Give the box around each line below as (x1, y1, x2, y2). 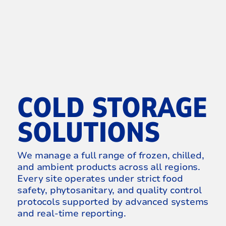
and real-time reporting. (17, 207, 126, 220)
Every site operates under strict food (17, 173, 183, 185)
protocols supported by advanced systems (17, 196, 209, 208)
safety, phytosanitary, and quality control (17, 184, 202, 197)
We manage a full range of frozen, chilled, (17, 149, 204, 162)
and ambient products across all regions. (17, 161, 201, 174)
